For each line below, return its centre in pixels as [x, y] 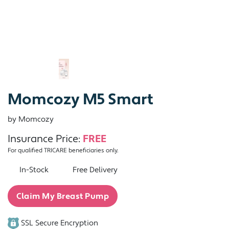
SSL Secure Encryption [58, 223]
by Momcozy [31, 119]
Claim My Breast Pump [63, 196]
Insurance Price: [45, 139]
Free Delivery [94, 170]
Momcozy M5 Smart [81, 100]
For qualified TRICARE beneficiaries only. [63, 151]
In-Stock [34, 170]
